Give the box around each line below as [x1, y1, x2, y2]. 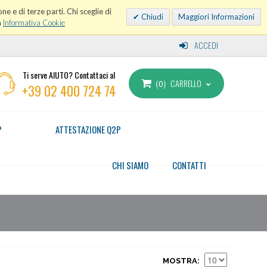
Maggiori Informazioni [178, 12, 254, 21]
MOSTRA [163, 256, 197, 265]
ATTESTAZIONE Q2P [55, 123, 121, 136]
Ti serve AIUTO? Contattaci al [23, 69, 116, 81]
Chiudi [139, 12, 163, 21]
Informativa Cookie [3, 18, 65, 27]
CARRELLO [170, 77, 201, 89]
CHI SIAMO [112, 159, 148, 172]
